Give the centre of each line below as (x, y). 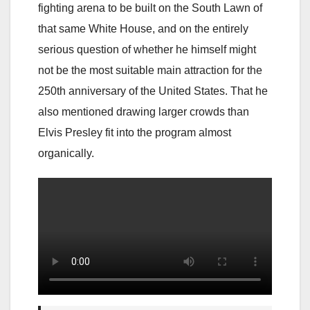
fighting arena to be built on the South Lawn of (150, 8)
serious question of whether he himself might (147, 49)
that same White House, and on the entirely (143, 28)
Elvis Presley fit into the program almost (135, 132)
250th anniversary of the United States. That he (153, 91)
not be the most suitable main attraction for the (150, 70)
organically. (66, 153)
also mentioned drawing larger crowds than (144, 111)
